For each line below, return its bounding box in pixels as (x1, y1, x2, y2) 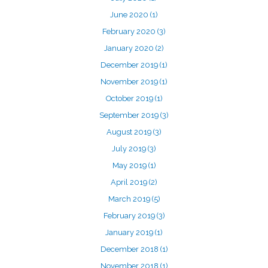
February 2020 (102, 27, 157, 36)
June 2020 (110, 10, 150, 19)
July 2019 (112, 144, 148, 153)
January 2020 (104, 44, 156, 53)
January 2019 (105, 228, 155, 237)
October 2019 (105, 94, 155, 103)
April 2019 (111, 178, 149, 187)
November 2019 (100, 77, 160, 86)
